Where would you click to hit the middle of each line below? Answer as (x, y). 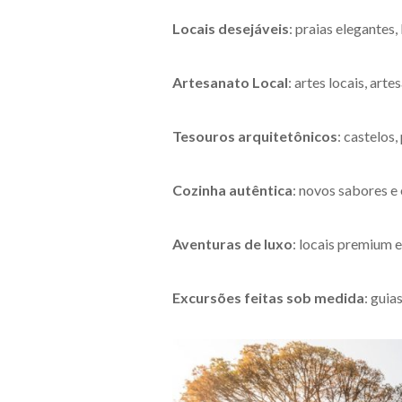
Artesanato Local (230, 82)
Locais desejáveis (231, 28)
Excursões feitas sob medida (268, 297)
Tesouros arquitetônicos (255, 136)
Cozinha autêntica (232, 190)
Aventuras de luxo (232, 244)
